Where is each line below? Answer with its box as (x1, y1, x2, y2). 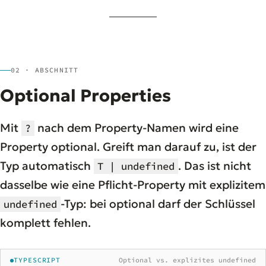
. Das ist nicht (178, 159, 251, 173)
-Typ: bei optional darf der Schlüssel (61, 197, 255, 211)
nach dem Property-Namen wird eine (34, 121, 239, 135)
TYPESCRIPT (14, 256, 61, 265)
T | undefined (97, 160, 175, 173)
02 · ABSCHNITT (11, 66, 79, 75)
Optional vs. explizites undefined (119, 256, 256, 265)
